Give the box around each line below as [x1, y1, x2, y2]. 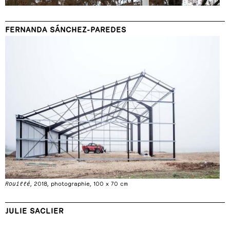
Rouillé [5, 179, 30, 187]
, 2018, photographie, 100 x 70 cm [30, 179, 128, 187]
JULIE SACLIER [5, 205, 64, 215]
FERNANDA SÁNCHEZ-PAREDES [5, 23, 126, 33]
